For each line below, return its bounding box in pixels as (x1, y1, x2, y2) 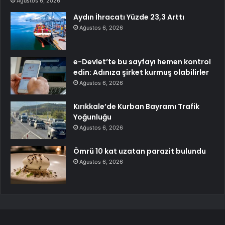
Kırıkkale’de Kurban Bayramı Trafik (73, 101, 199, 111)
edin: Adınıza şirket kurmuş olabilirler (73, 67, 209, 77)
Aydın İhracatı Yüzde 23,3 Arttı (73, 12, 184, 22)
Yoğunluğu (73, 111, 111, 122)
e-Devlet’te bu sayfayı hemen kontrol (73, 56, 211, 67)
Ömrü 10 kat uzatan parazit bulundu (73, 146, 206, 156)
